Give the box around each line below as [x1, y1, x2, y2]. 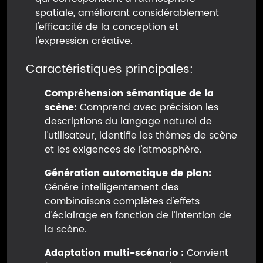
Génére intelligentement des [45, 180, 178, 195]
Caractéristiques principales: [26, 60, 193, 79]
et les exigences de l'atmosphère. [45, 142, 202, 157]
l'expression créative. [35, 33, 133, 49]
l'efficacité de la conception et [35, 19, 178, 35]
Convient [184, 245, 228, 261]
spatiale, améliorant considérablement [35, 5, 219, 21]
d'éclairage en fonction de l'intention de [45, 208, 231, 223]
